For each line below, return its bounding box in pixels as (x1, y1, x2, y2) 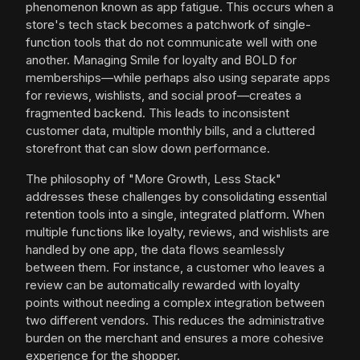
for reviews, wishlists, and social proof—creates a (26, 88, 301, 104)
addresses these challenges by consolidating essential (26, 189, 327, 205)
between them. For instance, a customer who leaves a (26, 260, 325, 276)
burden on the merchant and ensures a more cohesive (26, 330, 324, 346)
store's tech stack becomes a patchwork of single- (26, 17, 311, 33)
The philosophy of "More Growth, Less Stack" (26, 171, 281, 187)
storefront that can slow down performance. (26, 141, 270, 157)
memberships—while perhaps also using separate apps (26, 70, 330, 86)
